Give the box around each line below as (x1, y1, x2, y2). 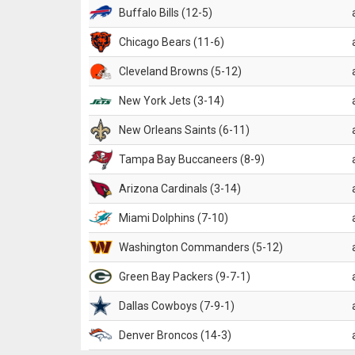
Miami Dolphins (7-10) (119, 212, 228, 224)
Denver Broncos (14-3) (119, 329, 231, 342)
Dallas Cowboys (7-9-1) (119, 300, 235, 312)
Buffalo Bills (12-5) (119, 6, 212, 19)
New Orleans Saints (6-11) (119, 124, 250, 136)
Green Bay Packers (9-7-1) (119, 270, 250, 283)
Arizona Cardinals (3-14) (119, 182, 241, 195)
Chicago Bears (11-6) (119, 36, 224, 48)
